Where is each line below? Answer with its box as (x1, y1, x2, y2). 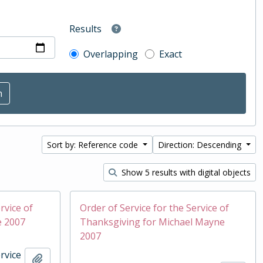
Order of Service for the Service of (79, 201, 229, 214)
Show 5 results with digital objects (119, 167, 251, 178)
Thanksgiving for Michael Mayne (79, 215, 225, 228)
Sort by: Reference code (47, 139, 141, 150)
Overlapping (83, 48, 139, 60)
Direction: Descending (158, 139, 244, 150)
